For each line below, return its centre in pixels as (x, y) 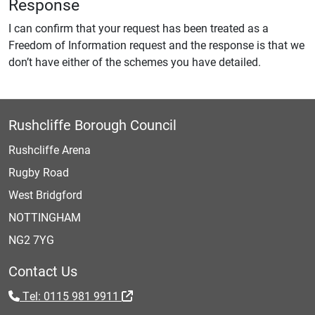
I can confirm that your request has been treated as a (139, 28)
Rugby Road (39, 172)
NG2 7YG (31, 239)
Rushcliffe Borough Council (92, 124)
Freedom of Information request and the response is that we (156, 45)
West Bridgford (45, 194)
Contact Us (43, 271)
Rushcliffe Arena (50, 149)
